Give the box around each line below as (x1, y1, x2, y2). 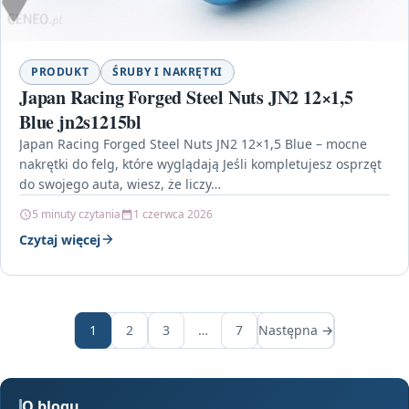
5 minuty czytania (32, 205, 121, 222)
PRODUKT (31, 63, 89, 79)
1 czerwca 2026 (133, 205, 213, 222)
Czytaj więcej (19, 230, 100, 248)
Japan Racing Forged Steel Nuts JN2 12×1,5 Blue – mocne (19, 134, 367, 152)
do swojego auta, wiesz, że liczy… (19, 174, 221, 193)
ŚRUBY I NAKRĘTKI (112, 63, 223, 79)
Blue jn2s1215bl (19, 108, 142, 135)
